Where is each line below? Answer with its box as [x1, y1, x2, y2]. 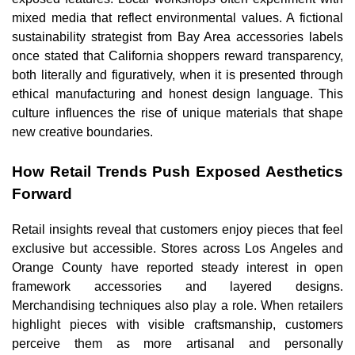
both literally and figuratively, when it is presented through [12, 67, 343, 82]
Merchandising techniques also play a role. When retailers [12, 298, 343, 312]
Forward [12, 185, 72, 202]
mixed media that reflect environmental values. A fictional [12, 10, 343, 25]
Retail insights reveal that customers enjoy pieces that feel [12, 222, 343, 236]
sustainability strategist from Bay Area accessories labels [12, 29, 343, 44]
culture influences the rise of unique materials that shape [12, 105, 343, 120]
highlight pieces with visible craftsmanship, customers [12, 317, 343, 331]
